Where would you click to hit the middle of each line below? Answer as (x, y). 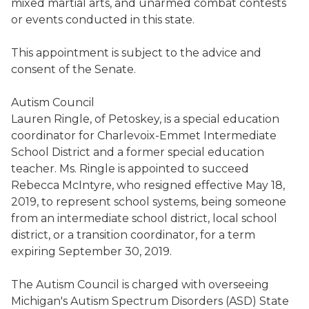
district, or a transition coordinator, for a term (133, 235)
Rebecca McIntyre (61, 185)
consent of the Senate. (75, 69)
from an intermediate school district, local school (144, 218)
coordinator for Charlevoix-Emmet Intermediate (144, 136)
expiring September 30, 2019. (91, 251)
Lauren (32, 119)
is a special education (222, 119)
